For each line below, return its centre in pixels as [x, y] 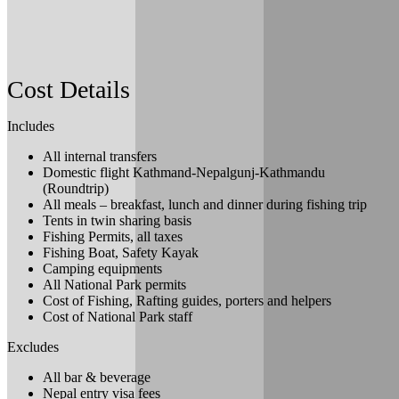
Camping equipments [104, 269]
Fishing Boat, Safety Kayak [121, 253]
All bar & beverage [97, 378]
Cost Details [69, 90]
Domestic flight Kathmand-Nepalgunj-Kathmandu [184, 173]
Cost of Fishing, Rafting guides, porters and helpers [187, 301]
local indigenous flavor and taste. [135, 17]
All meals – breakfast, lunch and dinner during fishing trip [205, 205]
